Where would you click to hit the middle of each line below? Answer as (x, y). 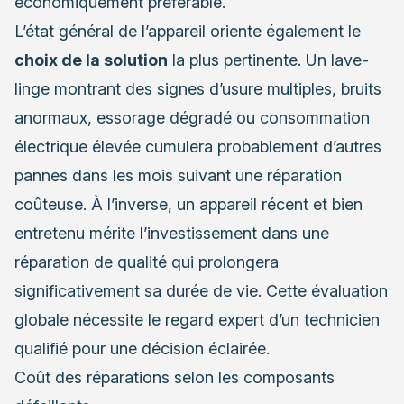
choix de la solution (91, 60)
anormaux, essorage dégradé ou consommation (192, 118)
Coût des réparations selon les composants (174, 378)
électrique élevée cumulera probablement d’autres (198, 147)
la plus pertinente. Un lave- (268, 60)
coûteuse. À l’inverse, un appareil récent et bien (188, 205)
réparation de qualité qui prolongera (147, 262)
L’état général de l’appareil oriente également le (188, 32)
